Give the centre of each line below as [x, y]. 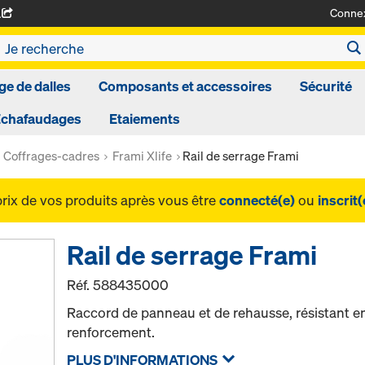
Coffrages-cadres [51, 156]
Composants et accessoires [185, 86]
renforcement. [111, 332]
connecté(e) [257, 200]
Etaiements [145, 119]
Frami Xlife [142, 156]
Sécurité [325, 86]
